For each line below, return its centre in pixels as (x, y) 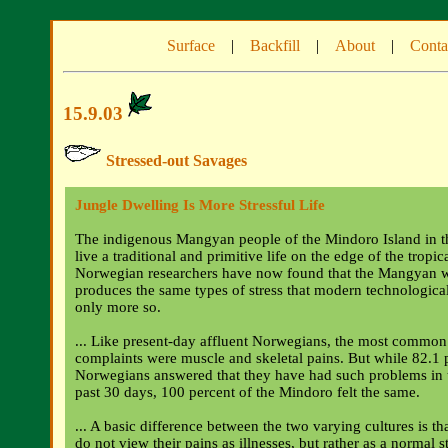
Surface (191, 45)
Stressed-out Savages (174, 161)
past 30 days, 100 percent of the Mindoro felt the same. (247, 392)
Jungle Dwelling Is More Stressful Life (200, 205)
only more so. (118, 307)
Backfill (275, 45)
